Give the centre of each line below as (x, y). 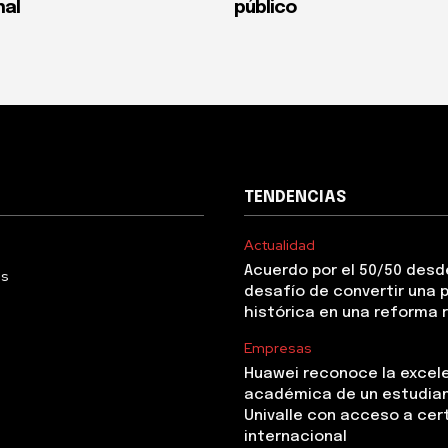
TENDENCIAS (295, 198)
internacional (295, 437)
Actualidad (279, 245)
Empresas (278, 348)
